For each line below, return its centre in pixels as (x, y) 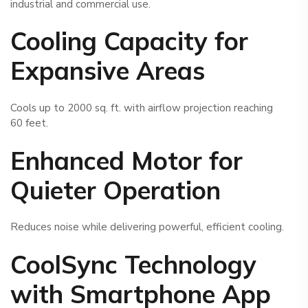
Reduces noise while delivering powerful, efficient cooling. (147, 227)
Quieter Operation (115, 190)
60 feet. (29, 123)
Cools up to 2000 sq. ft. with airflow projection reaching (142, 108)
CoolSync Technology (133, 264)
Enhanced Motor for (126, 160)
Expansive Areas (108, 71)
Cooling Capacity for (129, 41)
